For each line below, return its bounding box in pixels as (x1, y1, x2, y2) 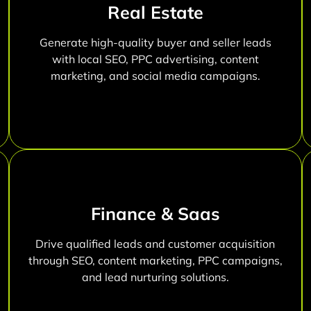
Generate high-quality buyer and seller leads (39, 35, 271, 50)
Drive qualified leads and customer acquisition (35, 237, 276, 251)
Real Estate (107, 1, 203, 24)
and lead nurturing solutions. (81, 270, 229, 285)
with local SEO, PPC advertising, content (51, 52, 259, 67)
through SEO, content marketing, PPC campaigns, (28, 253, 283, 268)
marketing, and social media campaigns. (50, 69, 260, 83)
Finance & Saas (90, 203, 220, 225)
